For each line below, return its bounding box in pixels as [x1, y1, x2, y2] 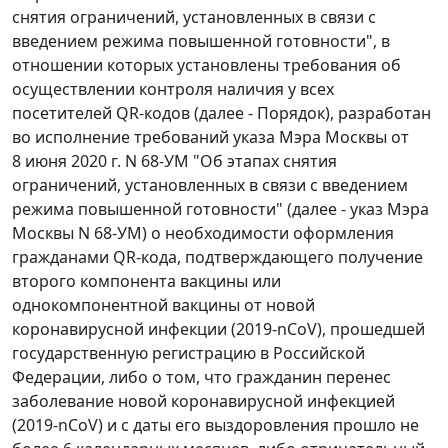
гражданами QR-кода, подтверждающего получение [12, 246, 423, 268]
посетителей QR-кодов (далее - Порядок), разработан [12, 102, 431, 124]
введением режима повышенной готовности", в [12, 30, 390, 52]
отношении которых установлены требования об [12, 54, 401, 76]
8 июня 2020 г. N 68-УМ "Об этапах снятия [12, 150, 337, 172]
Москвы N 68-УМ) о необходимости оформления [12, 222, 394, 244]
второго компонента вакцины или [12, 270, 281, 292]
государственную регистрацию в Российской [12, 342, 365, 364]
